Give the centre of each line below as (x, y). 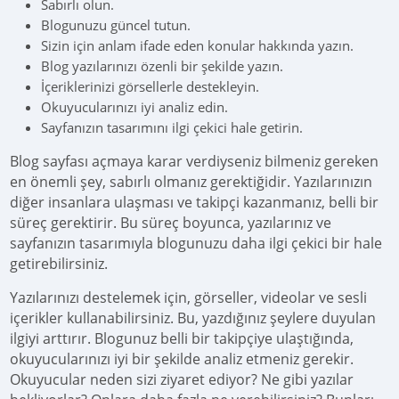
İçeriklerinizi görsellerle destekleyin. (151, 86)
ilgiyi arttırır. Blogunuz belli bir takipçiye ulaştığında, (182, 338)
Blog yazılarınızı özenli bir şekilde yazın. (163, 65)
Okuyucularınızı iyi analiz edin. (135, 106)
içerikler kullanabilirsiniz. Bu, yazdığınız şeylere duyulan (193, 318)
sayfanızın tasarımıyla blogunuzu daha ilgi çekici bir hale (196, 243)
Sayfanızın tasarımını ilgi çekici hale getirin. (172, 127)
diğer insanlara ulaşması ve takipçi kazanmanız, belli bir (195, 202)
